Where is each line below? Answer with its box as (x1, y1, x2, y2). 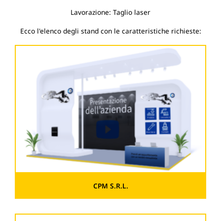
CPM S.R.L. (93, 181, 128, 191)
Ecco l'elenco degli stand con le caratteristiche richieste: (20, 26, 201, 36)
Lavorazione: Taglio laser (71, 7, 150, 17)
